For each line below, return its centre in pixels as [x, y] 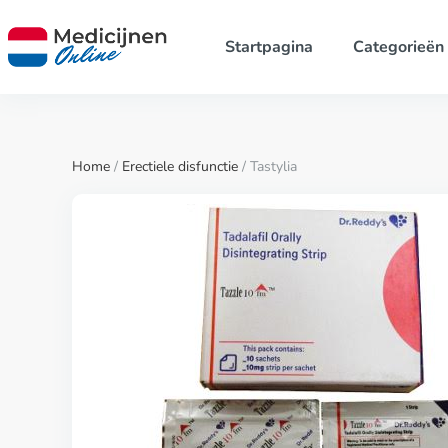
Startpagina [268, 47]
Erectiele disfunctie [180, 166]
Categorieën [398, 47]
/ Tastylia [267, 166]
